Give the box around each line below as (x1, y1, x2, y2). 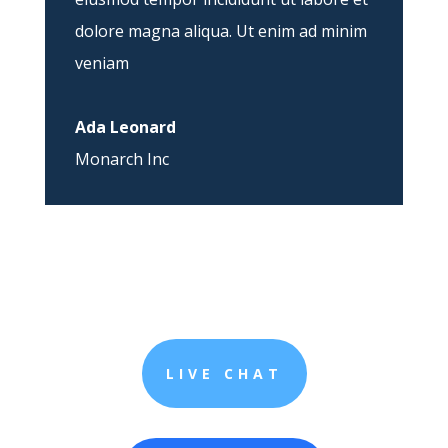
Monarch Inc (74, 148, 169, 171)
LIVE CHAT (165, 364, 283, 384)
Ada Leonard (74, 116, 176, 139)
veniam (74, 52, 129, 75)
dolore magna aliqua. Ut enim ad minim (74, 20, 367, 43)
